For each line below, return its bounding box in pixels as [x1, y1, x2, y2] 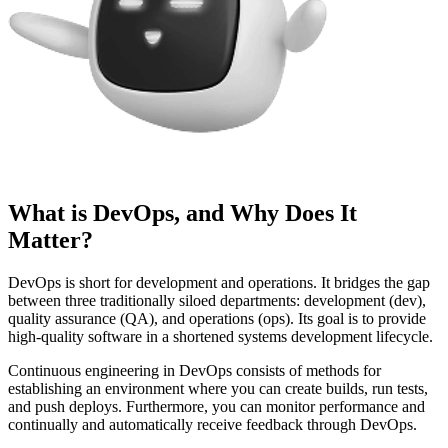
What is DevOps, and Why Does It [8, 199, 357, 226]
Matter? [8, 226, 93, 253]
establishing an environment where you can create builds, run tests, [8, 379, 428, 397]
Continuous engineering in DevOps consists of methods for [8, 361, 381, 379]
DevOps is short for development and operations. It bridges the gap [8, 273, 430, 291]
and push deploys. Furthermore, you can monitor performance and [8, 397, 425, 415]
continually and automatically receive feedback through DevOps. [8, 415, 417, 433]
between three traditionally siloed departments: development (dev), [8, 291, 426, 309]
